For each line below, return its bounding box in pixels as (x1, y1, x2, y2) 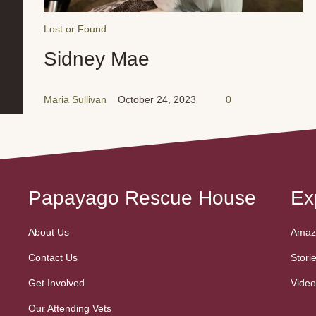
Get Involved (28, 277, 85, 289)
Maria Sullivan (44, 94, 107, 106)
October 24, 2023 (118, 94, 196, 106)
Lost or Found (44, 23, 107, 35)
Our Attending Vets (28, 303, 111, 315)
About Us (28, 226, 69, 238)
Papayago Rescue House (28, 187, 256, 209)
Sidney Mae (44, 48, 150, 71)
